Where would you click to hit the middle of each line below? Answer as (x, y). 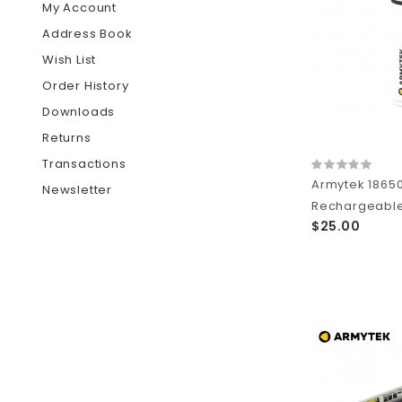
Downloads (79, 112)
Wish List (70, 60)
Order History (86, 86)
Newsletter (77, 190)
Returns (67, 138)
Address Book (87, 34)
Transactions (84, 164)
